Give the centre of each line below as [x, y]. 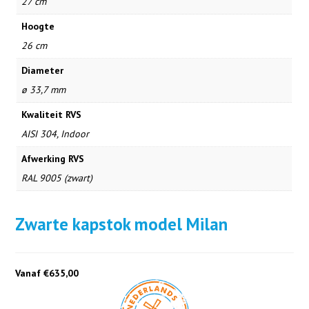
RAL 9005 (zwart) [57, 178]
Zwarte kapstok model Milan [122, 225]
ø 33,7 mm [44, 90]
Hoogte [38, 27]
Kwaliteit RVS [52, 115]
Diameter [43, 71]
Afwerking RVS [53, 159]
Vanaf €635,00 [47, 273]
